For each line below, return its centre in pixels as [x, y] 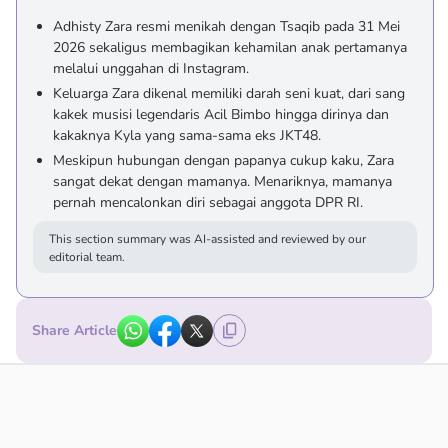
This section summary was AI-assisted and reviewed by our [207, 239]
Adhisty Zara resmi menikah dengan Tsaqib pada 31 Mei [226, 26]
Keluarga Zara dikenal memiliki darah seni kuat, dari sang [229, 93]
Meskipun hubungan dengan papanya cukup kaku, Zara [223, 160]
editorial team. [87, 257]
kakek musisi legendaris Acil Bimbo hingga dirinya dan [221, 114]
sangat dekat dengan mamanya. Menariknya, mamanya [222, 181]
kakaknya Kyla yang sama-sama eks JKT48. [187, 135]
